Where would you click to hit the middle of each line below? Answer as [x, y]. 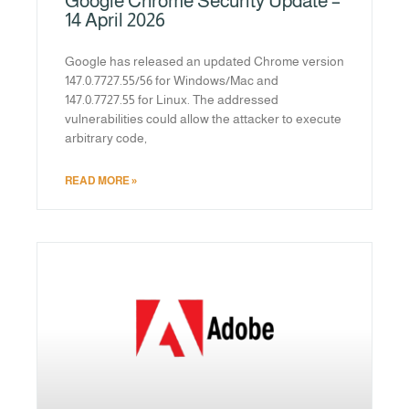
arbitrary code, [106, 137]
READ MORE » [101, 180]
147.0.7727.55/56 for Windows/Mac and [172, 80]
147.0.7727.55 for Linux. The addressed [172, 99]
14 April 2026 [115, 19]
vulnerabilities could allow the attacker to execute [203, 118]
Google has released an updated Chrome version [204, 61]
